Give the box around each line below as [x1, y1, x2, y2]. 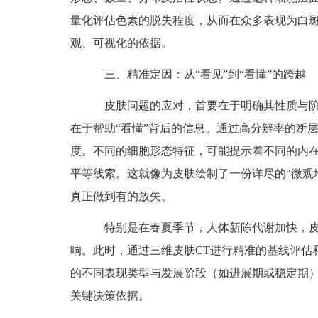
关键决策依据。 [70, 290, 150, 302]
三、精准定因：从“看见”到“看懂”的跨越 [82, 68, 306, 81]
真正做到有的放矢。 [70, 190, 172, 203]
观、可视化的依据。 [70, 37, 172, 50]
